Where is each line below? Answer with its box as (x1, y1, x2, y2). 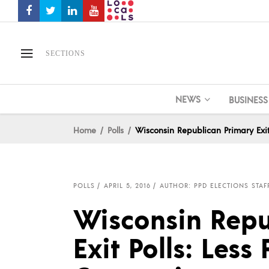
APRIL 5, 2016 (104, 181, 151, 190)
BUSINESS (228, 93, 268, 105)
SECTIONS (46, 49, 85, 58)
